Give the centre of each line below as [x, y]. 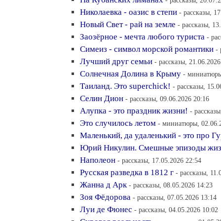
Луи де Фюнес [106, 209]
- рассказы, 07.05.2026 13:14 [175, 197]
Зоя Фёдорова [105, 197]
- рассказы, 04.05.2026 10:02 [176, 210]
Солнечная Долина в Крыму [130, 74]
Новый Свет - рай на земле [128, 24]
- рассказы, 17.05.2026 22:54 [159, 160]
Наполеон [98, 160]
